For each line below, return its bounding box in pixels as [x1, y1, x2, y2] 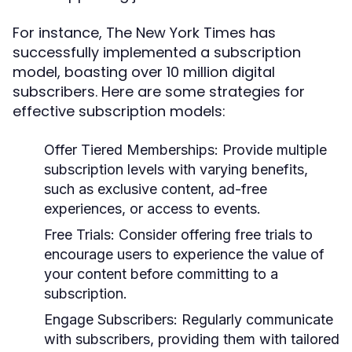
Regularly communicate [178, 311, 333, 328]
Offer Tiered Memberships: [44, 141, 218, 158]
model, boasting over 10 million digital [13, 62, 275, 82]
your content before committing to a [44, 266, 278, 282]
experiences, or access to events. [44, 200, 261, 217]
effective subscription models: [13, 101, 225, 121]
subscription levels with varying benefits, [44, 161, 308, 178]
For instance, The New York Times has [13, 23, 276, 42]
